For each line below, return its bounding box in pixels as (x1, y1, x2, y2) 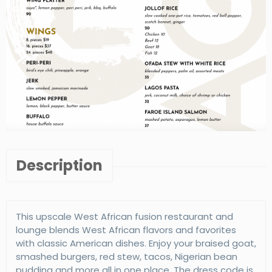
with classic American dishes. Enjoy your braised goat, (16, 236, 256, 250)
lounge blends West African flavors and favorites (16, 223, 236, 236)
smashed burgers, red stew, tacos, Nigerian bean (16, 250, 237, 263)
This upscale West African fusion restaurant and (16, 209, 233, 223)
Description (16, 155, 103, 175)
